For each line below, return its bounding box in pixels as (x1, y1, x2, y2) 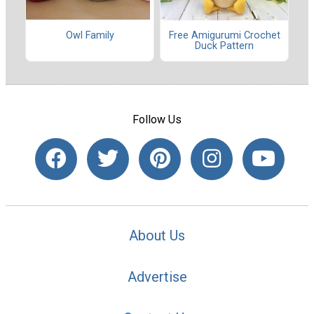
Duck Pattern (195, 40, 254, 52)
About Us (129, 227, 185, 245)
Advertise (127, 268, 187, 285)
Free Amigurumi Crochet (168, 29, 280, 41)
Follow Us (132, 113, 182, 127)
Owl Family (65, 29, 114, 41)
